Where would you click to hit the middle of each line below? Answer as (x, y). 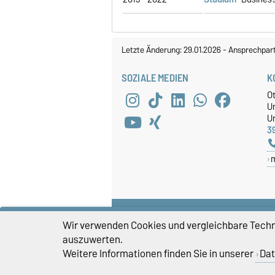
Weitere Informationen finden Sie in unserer (159, 253)
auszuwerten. (93, 239)
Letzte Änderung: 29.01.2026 (172, 50)
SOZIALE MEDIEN (155, 78)
